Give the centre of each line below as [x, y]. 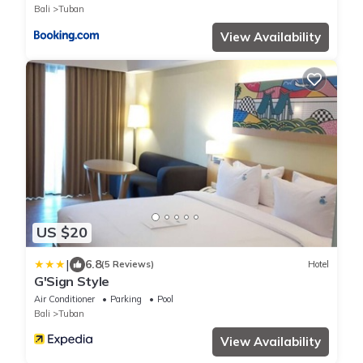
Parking [126, 299]
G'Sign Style [72, 281]
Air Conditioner [64, 299]
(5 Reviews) [128, 265]
